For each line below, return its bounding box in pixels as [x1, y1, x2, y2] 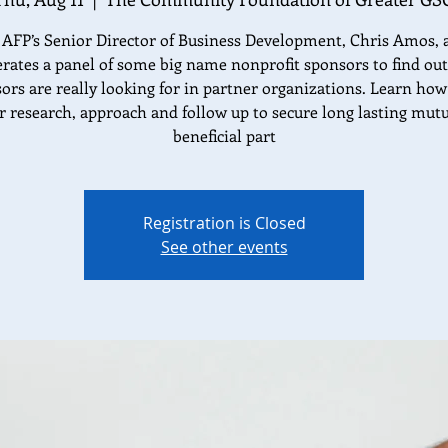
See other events [160, 235, 288, 258]
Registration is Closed [142, 211, 306, 234]
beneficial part [172, 124, 276, 146]
